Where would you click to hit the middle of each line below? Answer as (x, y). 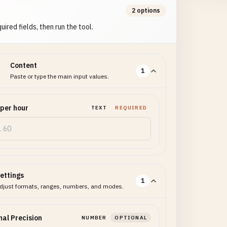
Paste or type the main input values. (59, 76)
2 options (146, 10)
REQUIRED (131, 108)
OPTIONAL (131, 218)
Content (23, 65)
